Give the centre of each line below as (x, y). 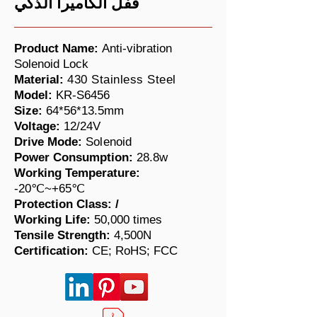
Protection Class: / (67, 204)
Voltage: (39, 126)
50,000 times (128, 220)
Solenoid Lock (51, 64)
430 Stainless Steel (122, 80)
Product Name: (56, 48)
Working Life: (54, 220)
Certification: (53, 251)
